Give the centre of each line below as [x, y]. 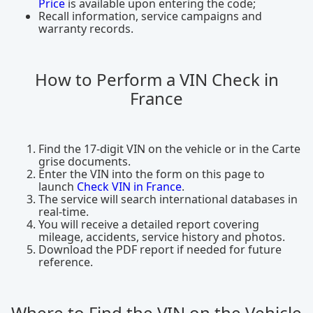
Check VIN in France [129, 187]
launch [58, 187]
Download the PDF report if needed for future [160, 249]
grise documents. [85, 161]
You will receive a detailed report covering [149, 224]
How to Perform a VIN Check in [156, 79]
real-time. [64, 212]
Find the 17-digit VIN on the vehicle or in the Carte [169, 149]
